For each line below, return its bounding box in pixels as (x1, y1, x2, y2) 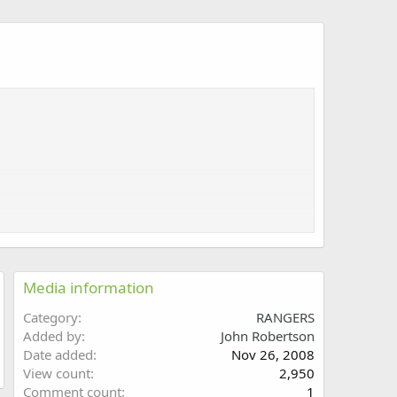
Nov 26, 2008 (231, 346, 315, 364)
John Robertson (221, 327, 315, 346)
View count (23, 364, 90, 383)
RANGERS (256, 308, 315, 327)
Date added (23, 346, 93, 364)
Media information (23, 277, 154, 299)
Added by (23, 327, 82, 346)
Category (23, 308, 78, 327)
